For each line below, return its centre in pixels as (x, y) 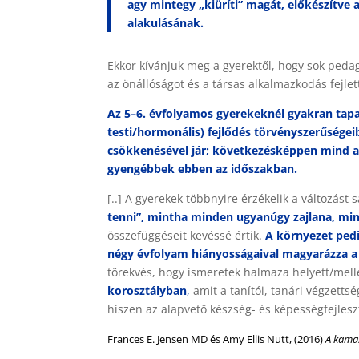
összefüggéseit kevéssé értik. (187, 235)
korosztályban (147, 290)
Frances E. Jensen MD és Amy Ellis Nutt (199, 339)
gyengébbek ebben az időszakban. (203, 169)
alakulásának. (166, 23)
